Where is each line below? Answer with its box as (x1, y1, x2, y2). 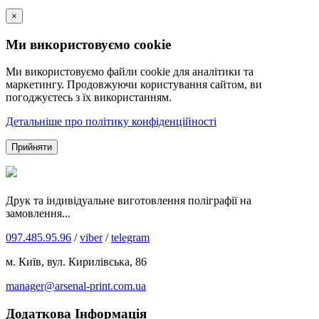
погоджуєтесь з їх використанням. (6, 91, 172, 104)
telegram (111, 231, 150, 244)
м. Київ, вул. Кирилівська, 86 (6, 256, 147, 268)
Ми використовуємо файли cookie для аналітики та (6, 66, 253, 78)
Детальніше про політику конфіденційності (6, 115, 216, 128)
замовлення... (6, 207, 70, 220)
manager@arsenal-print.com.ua (6, 280, 146, 293)
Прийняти (11, 142, 52, 153)
